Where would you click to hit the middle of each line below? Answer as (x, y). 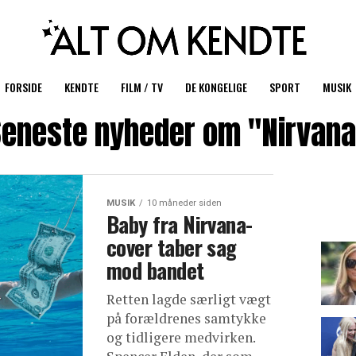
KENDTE (81, 87)
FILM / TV (142, 87)
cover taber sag (172, 247)
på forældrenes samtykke (186, 318)
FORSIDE (23, 87)
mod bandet (155, 270)
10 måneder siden (184, 203)
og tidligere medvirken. (181, 337)
